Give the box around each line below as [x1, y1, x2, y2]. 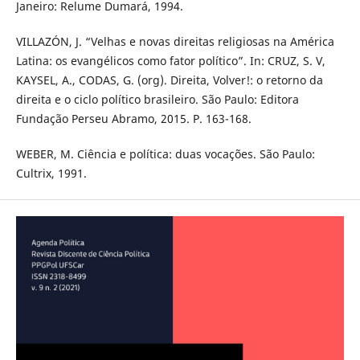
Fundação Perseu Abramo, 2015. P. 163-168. [15, 110, 252, 126]
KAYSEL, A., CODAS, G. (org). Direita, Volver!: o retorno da [15, 72, 323, 88]
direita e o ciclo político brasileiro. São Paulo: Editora [15, 91, 299, 107]
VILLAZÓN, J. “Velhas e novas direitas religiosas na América [15, 33, 334, 49]
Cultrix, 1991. [15, 165, 87, 181]
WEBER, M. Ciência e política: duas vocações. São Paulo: [15, 145, 315, 162]
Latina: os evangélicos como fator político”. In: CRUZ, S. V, [15, 52, 325, 68]
